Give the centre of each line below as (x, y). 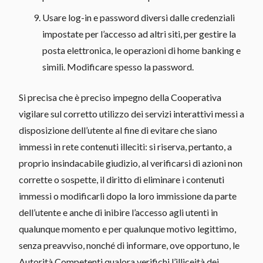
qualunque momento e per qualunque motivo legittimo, (127, 228)
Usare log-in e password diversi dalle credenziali (139, 17)
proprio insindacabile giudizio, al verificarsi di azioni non (131, 163)
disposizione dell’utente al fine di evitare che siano (118, 130)
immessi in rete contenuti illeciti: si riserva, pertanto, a (125, 146)
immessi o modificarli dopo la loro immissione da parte (128, 195)
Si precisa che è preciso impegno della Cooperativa (120, 97)
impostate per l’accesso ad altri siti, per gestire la (139, 33)
